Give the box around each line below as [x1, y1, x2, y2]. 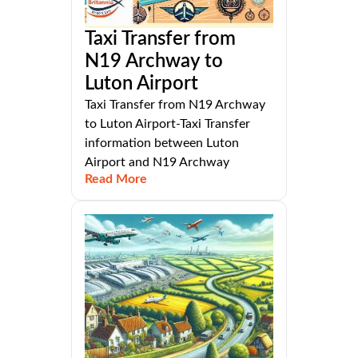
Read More [85, 173, 147, 186]
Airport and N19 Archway [85, 156, 229, 169]
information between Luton [85, 137, 239, 150]
